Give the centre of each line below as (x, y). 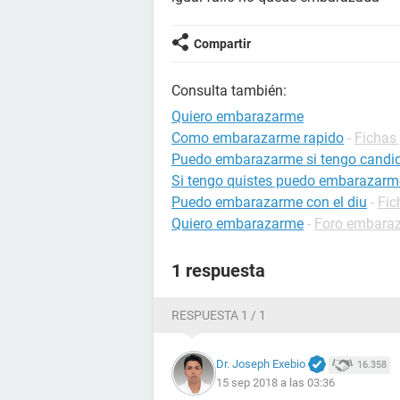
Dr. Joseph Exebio (261, 363)
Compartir (222, 44)
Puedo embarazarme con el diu (269, 202)
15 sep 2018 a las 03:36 (275, 383)
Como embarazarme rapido (258, 138)
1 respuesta (218, 271)
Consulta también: (229, 91)
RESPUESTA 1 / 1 (219, 315)
